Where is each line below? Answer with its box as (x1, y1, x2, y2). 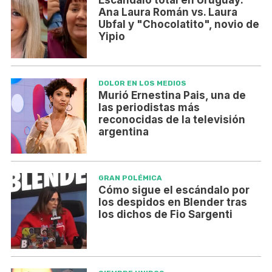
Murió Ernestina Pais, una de (98, 89, 246, 101)
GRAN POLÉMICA (98, 174, 162, 183)
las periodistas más (98, 101, 200, 114)
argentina (98, 125, 149, 138)
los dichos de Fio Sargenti (98, 208, 233, 221)
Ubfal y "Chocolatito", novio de (98, 18, 259, 30)
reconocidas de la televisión (98, 113, 245, 126)
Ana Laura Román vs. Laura (98, 5, 237, 18)
